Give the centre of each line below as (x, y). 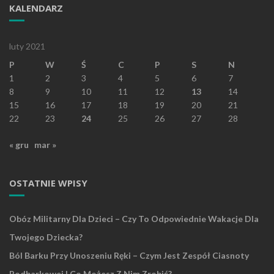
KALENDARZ (36, 8)
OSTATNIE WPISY (48, 183)
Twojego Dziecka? (46, 237)
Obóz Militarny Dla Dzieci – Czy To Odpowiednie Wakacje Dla (134, 219)
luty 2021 (27, 46)
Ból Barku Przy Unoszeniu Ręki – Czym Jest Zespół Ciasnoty (129, 256)
